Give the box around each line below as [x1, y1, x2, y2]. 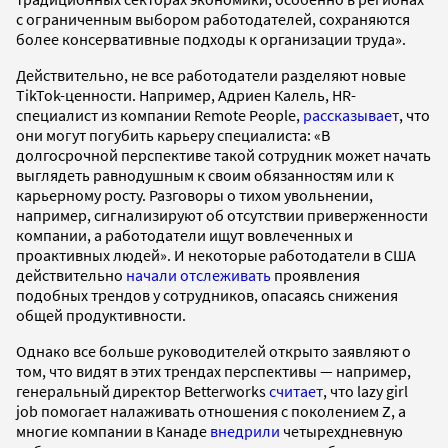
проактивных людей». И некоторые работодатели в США [16, 245, 416, 266]
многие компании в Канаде [16, 421, 207, 442]
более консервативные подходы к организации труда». [16, 29, 409, 50]
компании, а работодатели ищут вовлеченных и [16, 225, 353, 246]
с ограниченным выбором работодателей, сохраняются [16, 9, 410, 30]
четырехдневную [280, 421, 403, 442]
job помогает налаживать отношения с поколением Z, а [16, 401, 406, 422]
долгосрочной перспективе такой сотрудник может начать [16, 145, 431, 166]
